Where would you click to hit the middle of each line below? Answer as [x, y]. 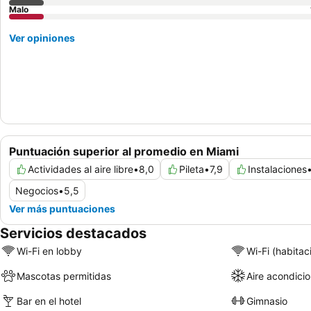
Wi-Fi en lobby [49, 251]
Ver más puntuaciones [62, 209]
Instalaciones [277, 169]
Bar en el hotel [49, 301]
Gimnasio [267, 301]
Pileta [192, 169]
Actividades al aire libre [81, 169]
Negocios [37, 191]
